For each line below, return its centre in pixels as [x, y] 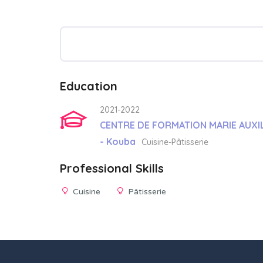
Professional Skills [112, 168]
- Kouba [118, 141]
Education [89, 86]
